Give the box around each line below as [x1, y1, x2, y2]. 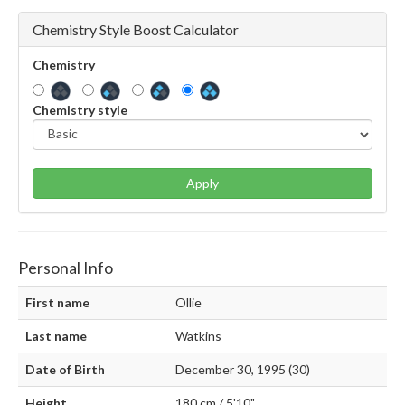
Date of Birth [25, 361, 105, 377]
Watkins [175, 327, 221, 344]
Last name [25, 327, 87, 344]
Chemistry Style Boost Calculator [33, 20, 239, 38]
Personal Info [18, 257, 113, 278]
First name [25, 294, 89, 310]
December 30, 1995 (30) [175, 361, 310, 377]
